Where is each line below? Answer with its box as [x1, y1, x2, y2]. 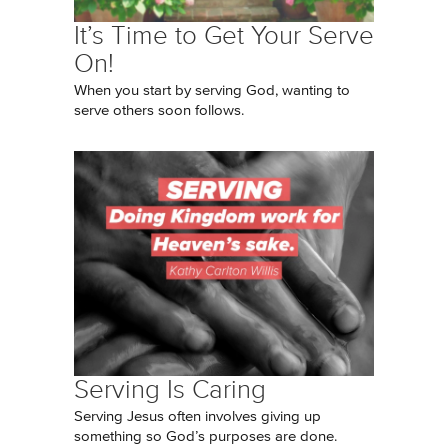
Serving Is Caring [74, 375, 266, 404]
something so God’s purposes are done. [74, 429, 337, 444]
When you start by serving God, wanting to [74, 83, 350, 98]
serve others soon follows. [74, 103, 244, 118]
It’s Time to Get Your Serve [74, 21, 374, 50]
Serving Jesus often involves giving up [74, 409, 321, 424]
